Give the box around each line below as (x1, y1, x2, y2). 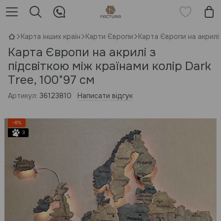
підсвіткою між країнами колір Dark (8, 59, 211, 74)
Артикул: (8, 91, 37, 100)
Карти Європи (85, 32, 133, 41)
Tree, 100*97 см (8, 73, 95, 87)
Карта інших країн (21, 32, 80, 41)
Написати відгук (77, 91, 133, 100)
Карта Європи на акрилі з (8, 45, 156, 60)
